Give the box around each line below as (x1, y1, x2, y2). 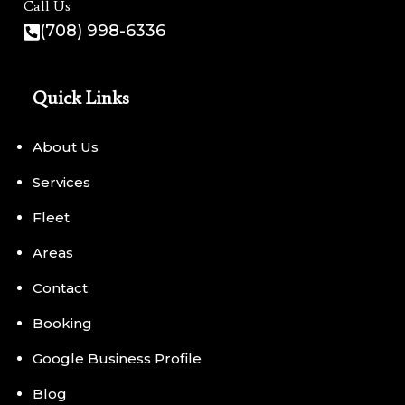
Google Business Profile (33, 350, 202, 367)
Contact (33, 279, 88, 297)
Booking (33, 315, 92, 332)
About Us (33, 138, 99, 155)
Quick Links (33, 87, 129, 108)
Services (33, 174, 90, 191)
